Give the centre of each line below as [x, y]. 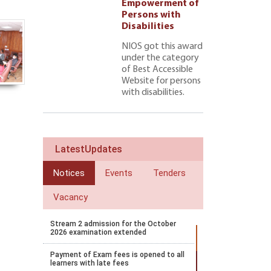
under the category [160, 58]
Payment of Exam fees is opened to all [117, 255]
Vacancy [70, 197]
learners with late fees [90, 263]
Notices [69, 173]
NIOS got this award [162, 47]
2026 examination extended [98, 232]
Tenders [169, 173]
